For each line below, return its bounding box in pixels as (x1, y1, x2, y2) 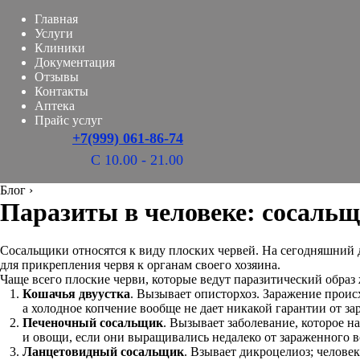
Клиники (35, 41, 85, 55)
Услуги (35, 27, 73, 40)
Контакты (35, 84, 88, 98)
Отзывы (35, 70, 79, 84)
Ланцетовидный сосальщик (22, 345, 184, 358)
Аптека (35, 99, 75, 112)
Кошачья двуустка (22, 287, 130, 301)
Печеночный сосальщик (22, 316, 163, 329)
